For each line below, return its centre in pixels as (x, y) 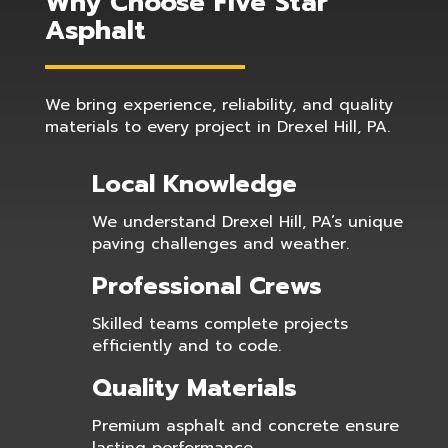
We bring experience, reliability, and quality (218, 105)
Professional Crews (206, 286)
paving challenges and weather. (220, 244)
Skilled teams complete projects (219, 324)
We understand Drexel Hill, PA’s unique (247, 222)
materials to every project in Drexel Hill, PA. (217, 127)
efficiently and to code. (186, 346)
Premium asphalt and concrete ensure (245, 426)
